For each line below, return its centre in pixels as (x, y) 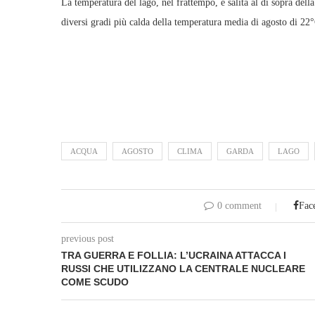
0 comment (240, 206)
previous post (88, 239)
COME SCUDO (95, 282)
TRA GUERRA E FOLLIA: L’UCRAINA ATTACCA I (174, 255)
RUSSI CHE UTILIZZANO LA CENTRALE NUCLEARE (183, 269)
